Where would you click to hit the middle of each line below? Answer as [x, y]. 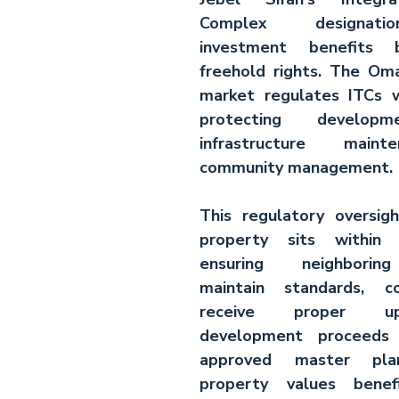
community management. [296, 167]
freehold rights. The [284, 71]
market [227, 95]
